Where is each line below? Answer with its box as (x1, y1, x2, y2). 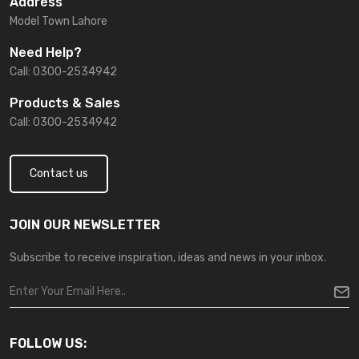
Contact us (30, 167, 88, 181)
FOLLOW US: (10, 336, 87, 352)
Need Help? (10, 45, 82, 61)
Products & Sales (10, 95, 120, 111)
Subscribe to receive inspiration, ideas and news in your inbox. (10, 251, 326, 265)
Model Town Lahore (10, 14, 107, 29)
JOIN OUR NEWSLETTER (10, 217, 160, 233)
